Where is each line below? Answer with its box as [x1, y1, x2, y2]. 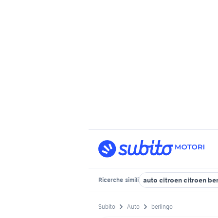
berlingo [151, 203, 173, 211]
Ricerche [98, 176, 124, 183]
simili [124, 176, 139, 183]
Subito [98, 203, 115, 211]
